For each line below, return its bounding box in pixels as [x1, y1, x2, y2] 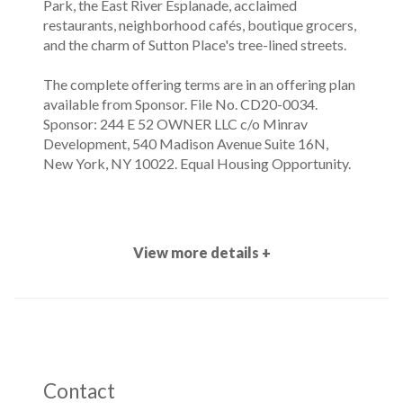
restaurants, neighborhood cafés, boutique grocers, [43, 16, 356, 33]
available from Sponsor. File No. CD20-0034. [43, 95, 318, 112]
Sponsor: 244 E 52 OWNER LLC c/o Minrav [43, 115, 308, 132]
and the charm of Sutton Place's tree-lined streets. [43, 36, 346, 53]
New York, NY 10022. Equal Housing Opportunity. [43, 155, 351, 172]
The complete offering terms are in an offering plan [43, 76, 355, 93]
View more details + [132, 243, 271, 261]
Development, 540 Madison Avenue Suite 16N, [43, 135, 328, 152]
